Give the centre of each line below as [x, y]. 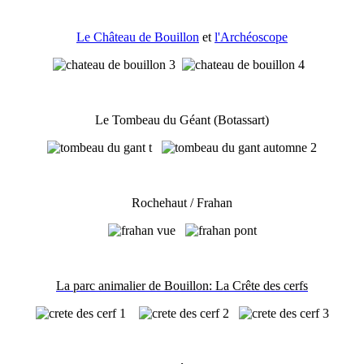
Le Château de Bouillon [138, 37]
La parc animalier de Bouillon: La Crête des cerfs [182, 285]
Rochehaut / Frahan [182, 202]
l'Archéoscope [251, 37]
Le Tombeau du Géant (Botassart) [182, 119]
